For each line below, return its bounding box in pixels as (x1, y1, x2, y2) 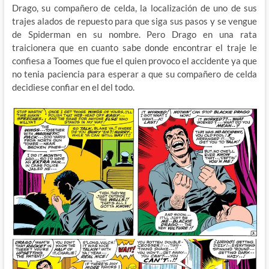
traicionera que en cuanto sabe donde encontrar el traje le (11, 42, 258, 53)
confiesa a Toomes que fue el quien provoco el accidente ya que (11, 55, 258, 67)
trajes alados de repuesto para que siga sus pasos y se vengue (11, 16, 258, 27)
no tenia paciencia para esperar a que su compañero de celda (11, 68, 258, 80)
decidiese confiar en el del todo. (11, 82, 134, 93)
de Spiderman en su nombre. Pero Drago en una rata (11, 29, 258, 40)
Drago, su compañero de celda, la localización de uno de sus (11, 2, 258, 14)
